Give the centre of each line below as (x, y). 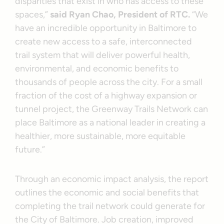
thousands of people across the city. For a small (109, 82)
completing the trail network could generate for (110, 206)
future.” (30, 149)
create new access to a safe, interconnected (104, 41)
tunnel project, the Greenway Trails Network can (112, 109)
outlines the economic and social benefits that (107, 192)
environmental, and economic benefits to (97, 68)
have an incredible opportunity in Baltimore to (106, 28)
